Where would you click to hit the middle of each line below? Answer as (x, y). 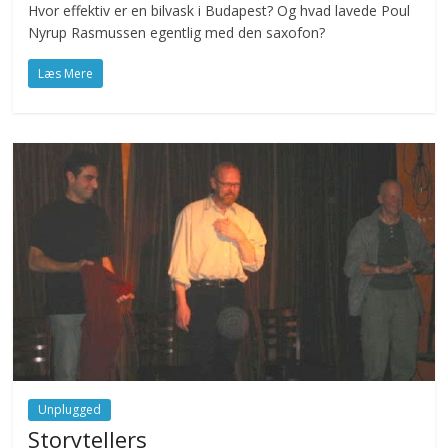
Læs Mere (66, 74)
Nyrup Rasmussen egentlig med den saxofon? (177, 33)
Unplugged (70, 409)
